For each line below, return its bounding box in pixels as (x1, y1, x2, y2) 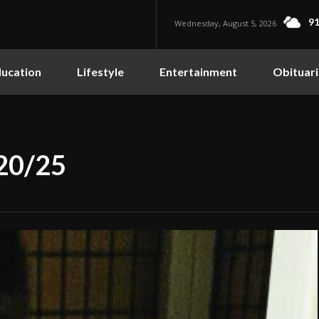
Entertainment (159, 64, 237, 78)
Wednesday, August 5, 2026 (174, 17, 277, 28)
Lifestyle (77, 64, 124, 78)
